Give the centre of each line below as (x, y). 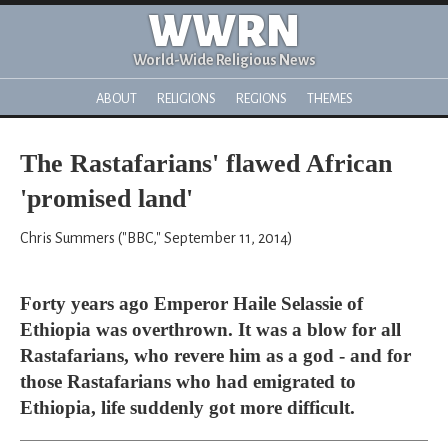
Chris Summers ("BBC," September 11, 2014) (156, 238)
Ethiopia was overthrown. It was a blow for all (210, 329)
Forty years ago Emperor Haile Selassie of (191, 303)
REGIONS (261, 98)
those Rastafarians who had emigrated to (188, 381)
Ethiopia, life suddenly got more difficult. (187, 407)
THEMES (329, 98)
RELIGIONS (186, 98)
